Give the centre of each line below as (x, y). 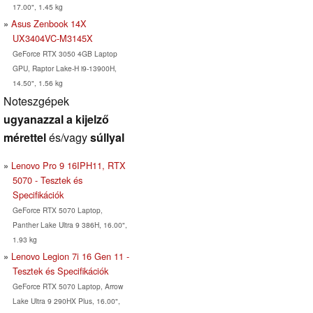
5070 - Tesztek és (47, 180)
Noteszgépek (36, 101)
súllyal (107, 137)
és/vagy (68, 137)
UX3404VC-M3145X (52, 38)
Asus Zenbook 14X (49, 23)
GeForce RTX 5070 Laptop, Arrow (67, 286)
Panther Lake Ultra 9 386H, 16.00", (70, 224)
